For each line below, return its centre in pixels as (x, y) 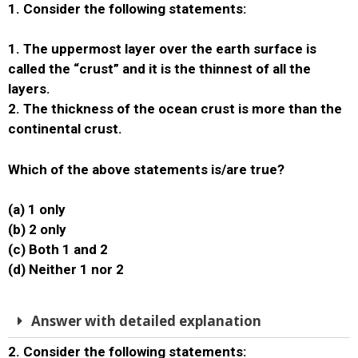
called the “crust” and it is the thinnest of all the (159, 69)
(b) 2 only (37, 229)
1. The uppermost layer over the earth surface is (162, 49)
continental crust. (65, 129)
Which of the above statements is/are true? (146, 169)
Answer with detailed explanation (146, 320)
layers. (29, 89)
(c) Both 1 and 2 (58, 249)
